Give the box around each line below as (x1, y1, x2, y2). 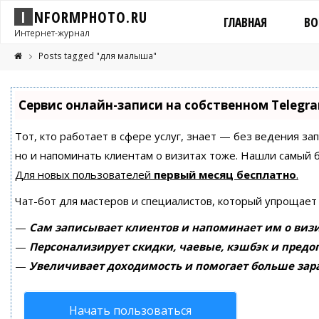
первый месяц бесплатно (154, 167, 296, 182)
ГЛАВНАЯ (223, 14, 267, 31)
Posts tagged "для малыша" (38, 50, 157, 63)
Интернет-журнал (14, 27, 90, 39)
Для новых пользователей (15, 167, 154, 182)
